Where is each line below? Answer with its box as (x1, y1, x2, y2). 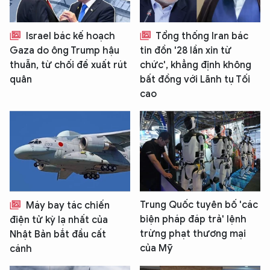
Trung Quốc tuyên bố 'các (140, 198, 258, 211)
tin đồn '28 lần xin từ (140, 45, 231, 57)
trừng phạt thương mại (140, 227, 246, 240)
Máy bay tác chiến (24, 199, 110, 212)
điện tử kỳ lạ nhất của (10, 213, 108, 226)
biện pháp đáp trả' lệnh (140, 213, 246, 225)
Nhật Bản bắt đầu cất (10, 228, 106, 240)
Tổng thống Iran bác (154, 30, 248, 43)
